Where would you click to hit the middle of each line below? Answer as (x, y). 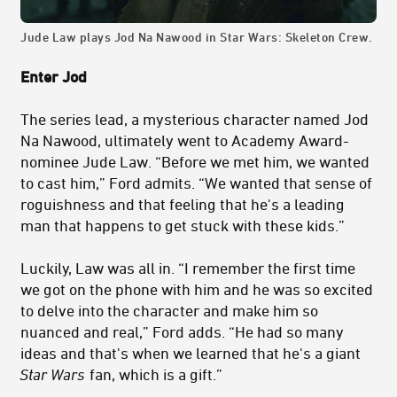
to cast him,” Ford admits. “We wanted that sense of (196, 182)
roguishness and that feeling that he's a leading (183, 203)
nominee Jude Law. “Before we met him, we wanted (195, 161)
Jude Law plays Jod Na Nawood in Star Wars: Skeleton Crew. (197, 36)
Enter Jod (54, 76)
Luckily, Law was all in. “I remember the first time (188, 267)
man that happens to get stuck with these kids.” (183, 225)
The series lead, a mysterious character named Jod (195, 118)
